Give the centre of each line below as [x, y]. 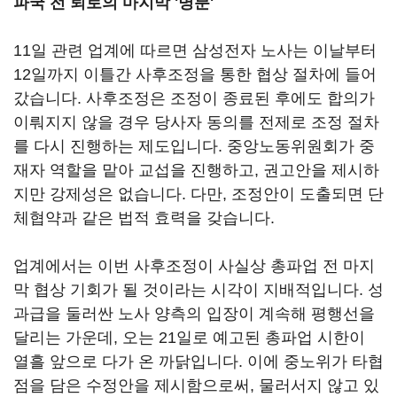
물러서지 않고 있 [319, 385]
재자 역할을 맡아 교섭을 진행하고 [134, 170]
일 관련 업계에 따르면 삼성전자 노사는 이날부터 [204, 51]
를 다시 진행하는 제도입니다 [116, 146]
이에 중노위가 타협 [315, 362]
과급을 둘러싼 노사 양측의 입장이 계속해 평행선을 [194, 314]
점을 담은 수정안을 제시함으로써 [132, 385]
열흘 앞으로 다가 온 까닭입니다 [126, 362]
